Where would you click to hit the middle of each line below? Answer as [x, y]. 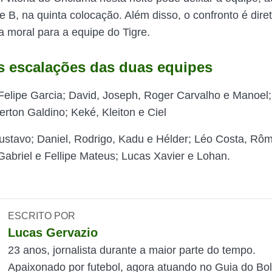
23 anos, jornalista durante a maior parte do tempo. [132, 250]
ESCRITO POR [42, 216]
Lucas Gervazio [53, 233]
